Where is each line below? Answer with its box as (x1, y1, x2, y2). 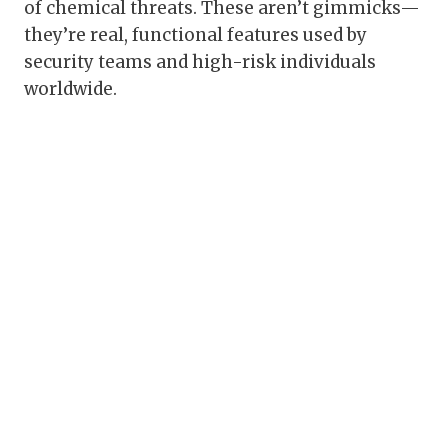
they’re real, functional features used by (24, 24, 367, 47)
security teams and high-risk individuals (24, 51, 376, 74)
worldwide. (24, 78, 117, 101)
